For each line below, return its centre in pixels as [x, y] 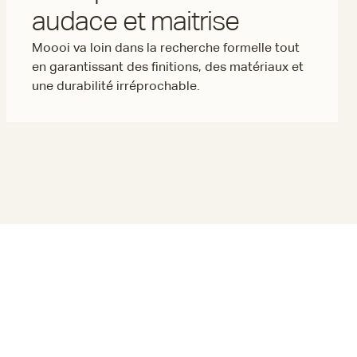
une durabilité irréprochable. [116, 87]
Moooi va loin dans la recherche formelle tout [166, 49]
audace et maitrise [135, 23]
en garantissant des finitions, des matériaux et [168, 68]
